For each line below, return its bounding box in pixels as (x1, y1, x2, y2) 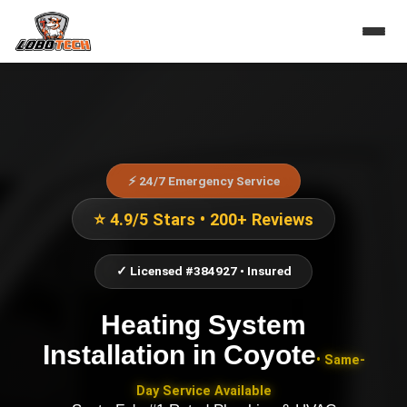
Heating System (101, 308, 306, 340)
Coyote (223, 338, 316, 370)
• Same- (315, 352, 365, 368)
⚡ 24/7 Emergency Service (127, 173, 280, 188)
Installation (42, 338, 185, 370)
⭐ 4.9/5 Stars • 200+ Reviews (94, 209, 313, 229)
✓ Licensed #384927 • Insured (115, 263, 292, 279)
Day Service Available (135, 382, 272, 399)
